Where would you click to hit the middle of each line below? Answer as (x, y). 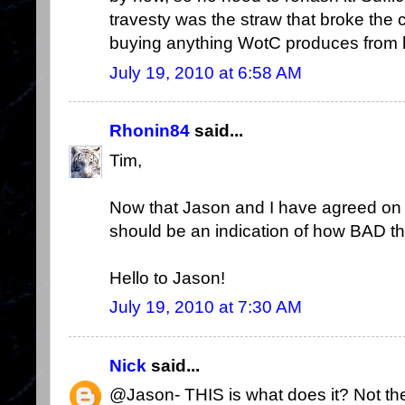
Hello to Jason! (167, 278)
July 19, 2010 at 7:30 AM (206, 306)
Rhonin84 (150, 131)
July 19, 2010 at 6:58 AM (206, 72)
